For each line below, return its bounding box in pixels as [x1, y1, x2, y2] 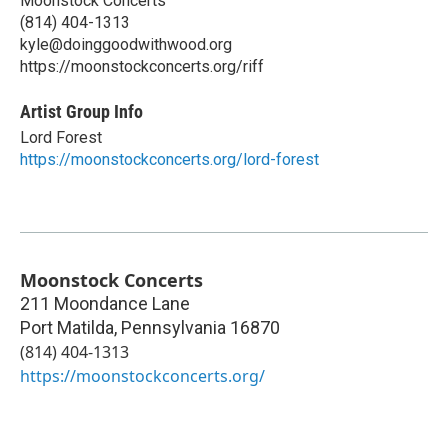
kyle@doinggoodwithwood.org [20, 34, 232, 54]
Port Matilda [20, 316, 114, 338]
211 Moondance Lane [20, 292, 190, 314]
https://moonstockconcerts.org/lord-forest [20, 149, 319, 169]
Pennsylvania [121, 316, 226, 338]
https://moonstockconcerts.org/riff [20, 56, 264, 76]
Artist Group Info [20, 100, 143, 122]
